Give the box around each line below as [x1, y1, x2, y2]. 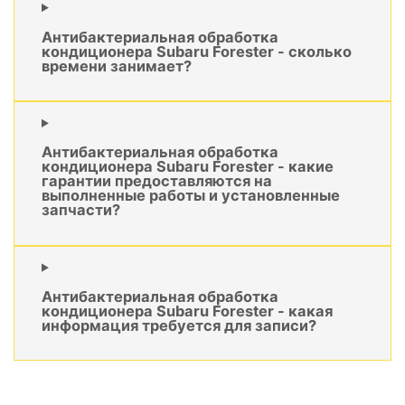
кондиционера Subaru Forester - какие [42, 157, 334, 176]
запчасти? [42, 201, 120, 220]
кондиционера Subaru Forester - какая [42, 302, 333, 321]
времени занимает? [42, 56, 192, 75]
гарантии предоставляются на [42, 172, 272, 191]
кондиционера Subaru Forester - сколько [42, 42, 352, 61]
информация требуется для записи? [42, 316, 316, 335]
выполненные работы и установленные [42, 186, 340, 205]
